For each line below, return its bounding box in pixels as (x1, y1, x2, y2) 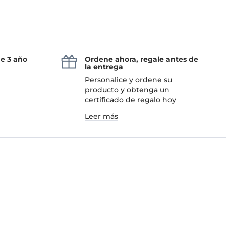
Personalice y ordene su (85, 75, 172, 84)
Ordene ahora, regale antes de (85, 54, 198, 64)
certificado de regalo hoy (85, 95, 176, 104)
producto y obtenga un (85, 85, 169, 94)
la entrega (85, 62, 123, 71)
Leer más (85, 111, 118, 121)
